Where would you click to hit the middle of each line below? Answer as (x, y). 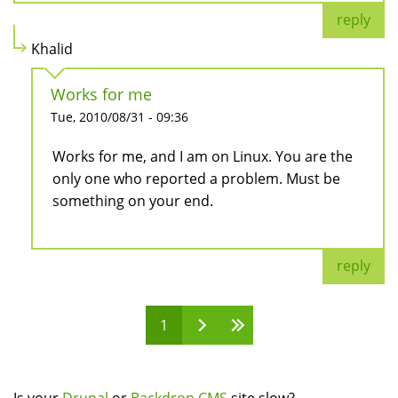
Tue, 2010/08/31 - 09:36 (119, 117)
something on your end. (133, 201)
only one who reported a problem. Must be (196, 179)
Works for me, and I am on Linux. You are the (203, 157)
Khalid (52, 49)
